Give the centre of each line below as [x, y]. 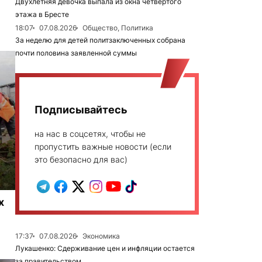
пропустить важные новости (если [103, 146]
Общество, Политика [118, 28]
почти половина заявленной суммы [76, 53]
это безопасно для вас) [81, 159]
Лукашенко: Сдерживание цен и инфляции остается [105, 248]
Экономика [101, 236]
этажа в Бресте [42, 14]
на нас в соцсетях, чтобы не [90, 134]
